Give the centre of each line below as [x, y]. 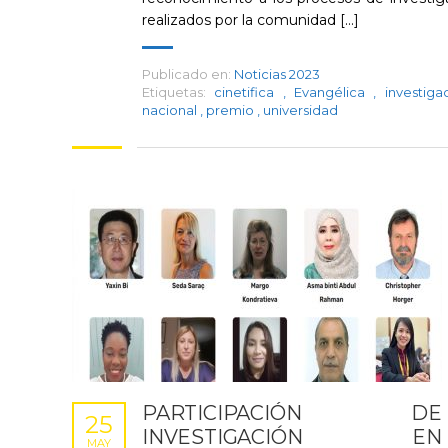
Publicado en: [186, 74]
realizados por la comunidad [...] [250, 20]
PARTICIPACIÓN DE [292, 413]
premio [231, 110]
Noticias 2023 [277, 74]
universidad [300, 110]
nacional [171, 110]
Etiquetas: [174, 92]
